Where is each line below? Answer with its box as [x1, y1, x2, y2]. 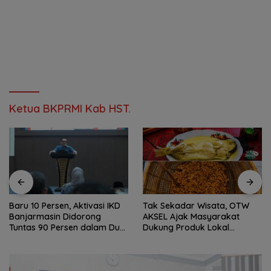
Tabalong [143, 233, 181, 244]
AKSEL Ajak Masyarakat [143, 211, 240, 223]
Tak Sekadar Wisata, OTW [143, 200, 249, 212]
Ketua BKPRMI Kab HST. [9, 102, 131, 116]
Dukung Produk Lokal [143, 222, 229, 233]
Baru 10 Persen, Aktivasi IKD [9, 200, 120, 212]
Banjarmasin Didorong [9, 211, 101, 223]
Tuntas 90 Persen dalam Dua [9, 222, 125, 233]
